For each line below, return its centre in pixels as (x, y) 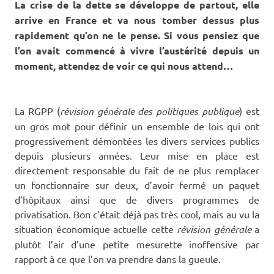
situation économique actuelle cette (96, 228)
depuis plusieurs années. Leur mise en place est (137, 155)
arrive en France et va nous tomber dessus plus (137, 20)
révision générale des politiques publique (150, 111)
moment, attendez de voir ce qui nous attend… (124, 65)
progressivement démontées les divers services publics (137, 140)
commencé (92, 50)
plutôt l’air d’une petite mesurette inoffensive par (137, 244)
